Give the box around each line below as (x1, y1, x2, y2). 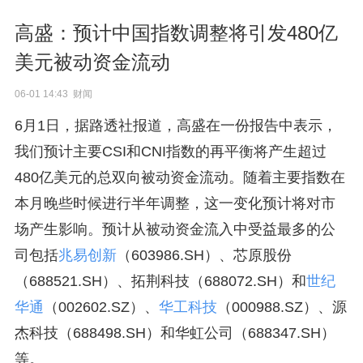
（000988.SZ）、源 (216, 299, 347, 315)
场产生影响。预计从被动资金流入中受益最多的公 (14, 221, 335, 237)
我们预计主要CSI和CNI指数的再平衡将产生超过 (14, 143, 327, 160)
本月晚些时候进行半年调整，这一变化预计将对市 (14, 195, 335, 211)
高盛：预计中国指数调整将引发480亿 (14, 22, 338, 44)
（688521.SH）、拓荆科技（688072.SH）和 (14, 273, 306, 289)
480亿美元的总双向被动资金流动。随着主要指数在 (14, 169, 345, 186)
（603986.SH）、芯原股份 (116, 247, 292, 263)
